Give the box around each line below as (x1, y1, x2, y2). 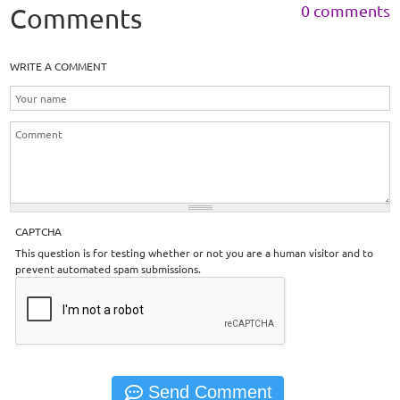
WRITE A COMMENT (10, 58, 108, 73)
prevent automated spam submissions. (15, 261, 202, 276)
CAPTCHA (15, 223, 62, 238)
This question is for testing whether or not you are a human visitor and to (15, 245, 374, 260)
